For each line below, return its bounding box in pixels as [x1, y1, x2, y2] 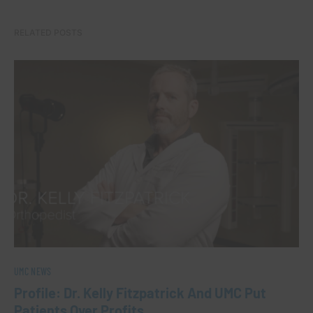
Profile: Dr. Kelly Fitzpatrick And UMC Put [14, 284, 266, 302]
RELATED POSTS [14, 27, 82, 38]
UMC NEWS [14, 265, 52, 278]
